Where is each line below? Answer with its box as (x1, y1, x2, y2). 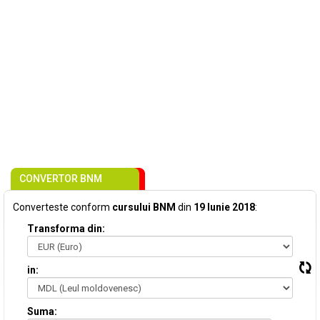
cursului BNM (112, 201, 176, 213)
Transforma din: (27, 223, 105, 234)
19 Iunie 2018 (194, 201, 255, 213)
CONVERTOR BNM (19, 173, 102, 184)
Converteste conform (13, 201, 112, 213)
